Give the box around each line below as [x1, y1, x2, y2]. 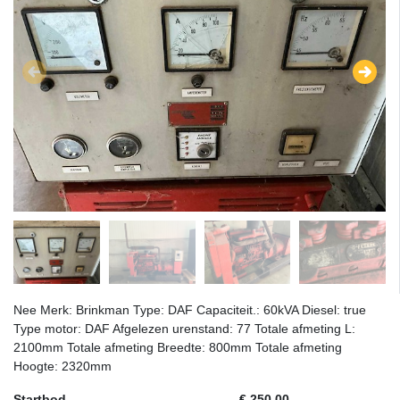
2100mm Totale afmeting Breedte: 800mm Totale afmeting [13, 340, 342, 355]
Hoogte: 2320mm [13, 359, 112, 374]
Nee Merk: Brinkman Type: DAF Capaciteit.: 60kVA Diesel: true [13, 303, 366, 318]
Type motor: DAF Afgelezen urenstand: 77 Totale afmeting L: [13, 321, 355, 337]
